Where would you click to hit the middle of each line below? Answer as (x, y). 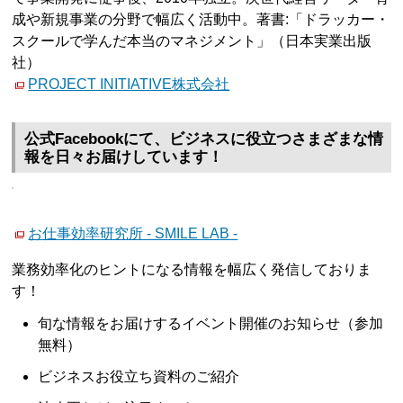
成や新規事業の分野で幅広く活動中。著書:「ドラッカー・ (201, 19)
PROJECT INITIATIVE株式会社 (129, 84)
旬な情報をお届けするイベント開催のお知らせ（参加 (211, 323)
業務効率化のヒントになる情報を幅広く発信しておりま (192, 270)
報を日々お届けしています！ (124, 157)
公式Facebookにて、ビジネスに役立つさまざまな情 (204, 139)
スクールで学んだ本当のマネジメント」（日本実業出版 (192, 40)
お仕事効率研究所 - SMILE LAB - (133, 234)
